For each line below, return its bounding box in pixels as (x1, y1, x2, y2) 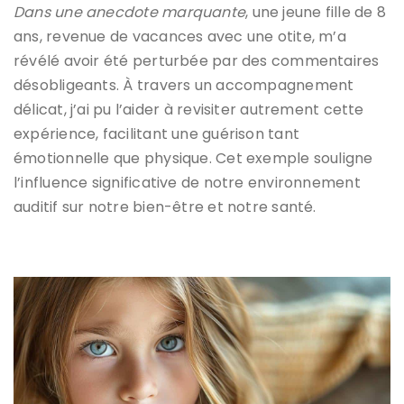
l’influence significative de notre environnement (14, 171, 361, 193)
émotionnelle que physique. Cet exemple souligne (14, 147, 373, 169)
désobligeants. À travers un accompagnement (14, 74, 354, 96)
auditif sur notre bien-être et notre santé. (14, 196, 317, 217)
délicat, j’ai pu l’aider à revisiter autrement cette (14, 98, 364, 120)
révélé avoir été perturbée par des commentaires (14, 50, 380, 71)
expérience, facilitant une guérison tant (14, 123, 300, 144)
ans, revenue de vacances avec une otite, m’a (14, 25, 346, 47)
